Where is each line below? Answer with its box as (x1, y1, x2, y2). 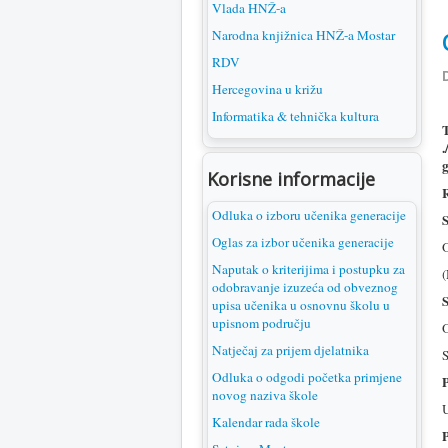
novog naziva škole (212, 386, 318, 404)
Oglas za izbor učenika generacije (212, 233, 394, 251)
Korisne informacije (207, 167, 375, 191)
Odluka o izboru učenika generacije (212, 206, 406, 224)
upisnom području (212, 314, 311, 332)
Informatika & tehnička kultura (212, 107, 379, 125)
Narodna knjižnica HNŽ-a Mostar (212, 26, 395, 44)
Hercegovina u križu (212, 80, 323, 98)
